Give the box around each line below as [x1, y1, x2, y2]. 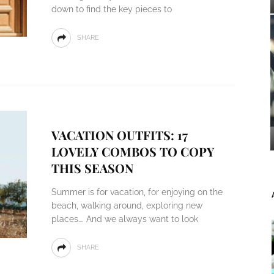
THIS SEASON [51, 160, 133, 176]
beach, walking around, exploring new [51, 201, 202, 210]
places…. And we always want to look [51, 214, 198, 224]
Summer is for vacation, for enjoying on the [51, 187, 223, 197]
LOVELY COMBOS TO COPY [51, 143, 214, 160]
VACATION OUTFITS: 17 [51, 127, 188, 143]
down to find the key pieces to [51, 4, 172, 14]
